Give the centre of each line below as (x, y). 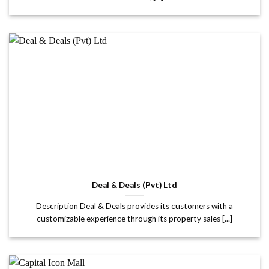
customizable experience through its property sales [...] (134, 218)
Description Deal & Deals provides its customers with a (134, 206)
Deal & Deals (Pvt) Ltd (134, 185)
